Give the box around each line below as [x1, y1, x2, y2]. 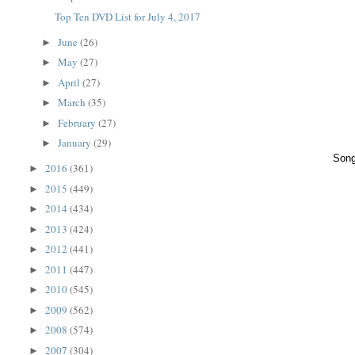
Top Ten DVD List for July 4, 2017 [54, 9, 200, 24]
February [58, 115, 99, 130]
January [58, 136, 94, 150]
